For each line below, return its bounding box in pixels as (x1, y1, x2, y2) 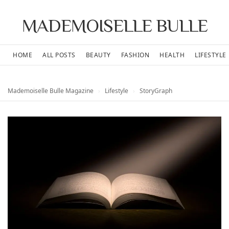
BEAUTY (85, 51, 111, 59)
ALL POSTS (42, 51, 76, 59)
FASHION (121, 51, 149, 59)
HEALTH (159, 51, 185, 59)
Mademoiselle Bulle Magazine (8, 86, 94, 95)
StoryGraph (138, 86, 172, 95)
